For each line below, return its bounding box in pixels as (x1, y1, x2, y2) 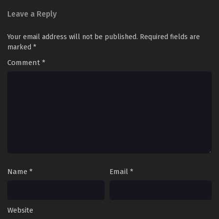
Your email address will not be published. (7, 33, 138, 41)
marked (7, 43, 33, 51)
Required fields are (140, 33, 200, 41)
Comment (7, 58, 42, 67)
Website (7, 206, 33, 215)
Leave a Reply (7, 9, 57, 19)
